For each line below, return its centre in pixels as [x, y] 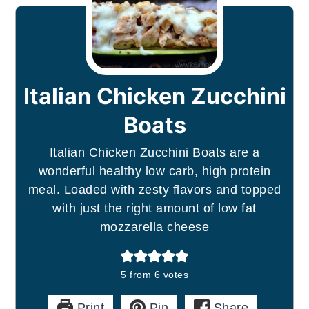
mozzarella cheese [154, 227]
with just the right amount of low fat [154, 208]
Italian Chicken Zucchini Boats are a [154, 152]
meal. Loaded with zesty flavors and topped [154, 189]
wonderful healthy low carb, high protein [154, 171]
